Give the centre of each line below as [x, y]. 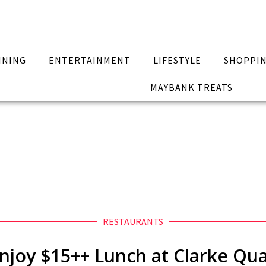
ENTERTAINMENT [90, 60]
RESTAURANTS [133, 221]
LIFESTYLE [177, 60]
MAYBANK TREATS [191, 87]
